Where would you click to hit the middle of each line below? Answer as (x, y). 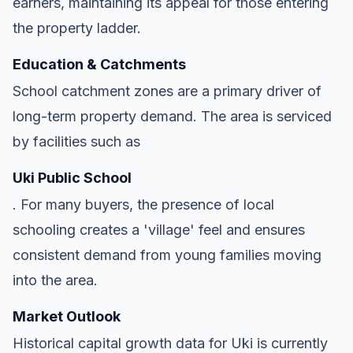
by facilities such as (76, 141)
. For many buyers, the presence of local (143, 204)
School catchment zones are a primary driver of (167, 91)
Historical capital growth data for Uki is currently (170, 343)
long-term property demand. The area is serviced (172, 116)
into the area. (55, 280)
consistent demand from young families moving (167, 255)
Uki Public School (72, 177)
